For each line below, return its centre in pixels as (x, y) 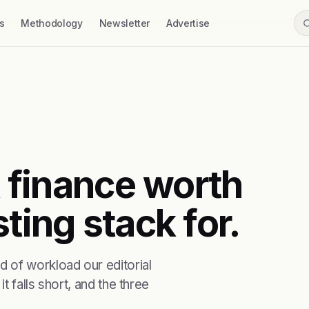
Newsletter (124, 23)
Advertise (188, 23)
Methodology (52, 23)
